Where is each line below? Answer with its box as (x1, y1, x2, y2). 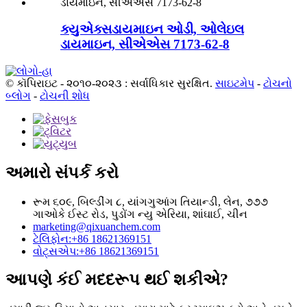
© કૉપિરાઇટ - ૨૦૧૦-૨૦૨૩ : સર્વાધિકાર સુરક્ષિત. (5, 77, 212, 89)
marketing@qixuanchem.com (33, 220, 160, 232)
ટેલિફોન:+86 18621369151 (33, 232, 151, 245)
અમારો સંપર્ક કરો (5, 163, 119, 182)
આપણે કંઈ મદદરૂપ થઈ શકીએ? (5, 271, 228, 289)
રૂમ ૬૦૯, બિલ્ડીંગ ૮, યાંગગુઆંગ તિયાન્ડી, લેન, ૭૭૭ (33, 195, 268, 208)
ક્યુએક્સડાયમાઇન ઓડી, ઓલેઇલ (60, 22, 244, 37)
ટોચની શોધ (40, 89, 90, 101)
